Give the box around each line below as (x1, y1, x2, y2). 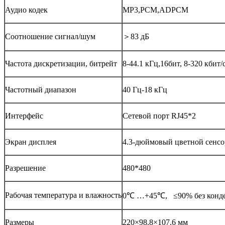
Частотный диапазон (5, 85, 76, 94)
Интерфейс (5, 111, 43, 120)
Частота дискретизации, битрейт (5, 59, 117, 68)
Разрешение (5, 163, 46, 172)
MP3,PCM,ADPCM (123, 5, 188, 14)
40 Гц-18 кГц (123, 85, 167, 94)
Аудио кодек (5, 5, 48, 14)
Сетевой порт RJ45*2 (123, 111, 196, 120)
